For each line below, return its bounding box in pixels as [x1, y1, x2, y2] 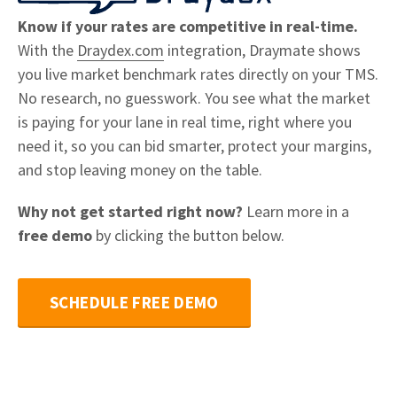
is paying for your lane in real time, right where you [18, 112, 352, 132]
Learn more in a [243, 201, 349, 222]
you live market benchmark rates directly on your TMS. [18, 64, 378, 84]
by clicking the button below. [92, 225, 284, 245]
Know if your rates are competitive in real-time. [18, 16, 358, 36]
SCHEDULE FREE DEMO [50, 292, 219, 313]
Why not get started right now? [18, 201, 243, 222]
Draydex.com [77, 40, 164, 60]
